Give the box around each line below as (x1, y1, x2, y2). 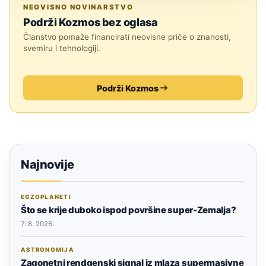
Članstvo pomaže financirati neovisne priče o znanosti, (23, 32, 231, 42)
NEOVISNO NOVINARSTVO (23, 3, 134, 12)
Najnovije (21, 157, 74, 172)
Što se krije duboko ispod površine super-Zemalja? (21, 204, 236, 216)
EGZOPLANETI (21, 194, 71, 201)
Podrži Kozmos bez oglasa (23, 15, 158, 29)
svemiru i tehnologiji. (23, 43, 100, 53)
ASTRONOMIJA (21, 246, 74, 254)
